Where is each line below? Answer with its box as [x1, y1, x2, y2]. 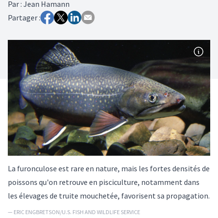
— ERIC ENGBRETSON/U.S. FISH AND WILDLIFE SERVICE [8, 208, 140, 216]
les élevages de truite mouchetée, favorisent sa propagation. [8, 190, 210, 200]
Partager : [8, 12, 40, 22]
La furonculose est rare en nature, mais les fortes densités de [8, 163, 210, 173]
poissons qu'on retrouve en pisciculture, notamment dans [8, 177, 200, 187]
